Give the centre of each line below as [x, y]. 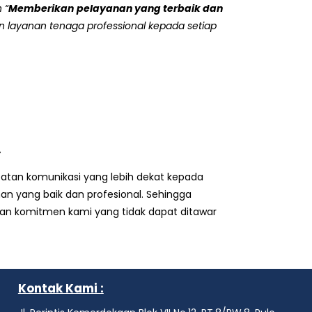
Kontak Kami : [61, 288]
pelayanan [104, 8]
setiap [202, 26]
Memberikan [41, 8]
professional [116, 26]
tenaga [67, 26]
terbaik [182, 8]
